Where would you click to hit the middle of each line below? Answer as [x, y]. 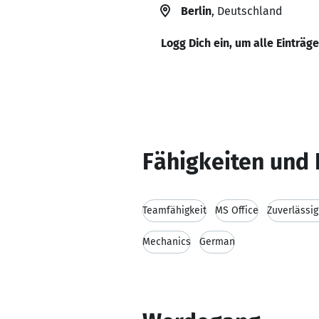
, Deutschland [247, 11]
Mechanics [167, 242]
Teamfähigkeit [174, 210]
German [217, 242]
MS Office [237, 210]
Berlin [196, 11]
